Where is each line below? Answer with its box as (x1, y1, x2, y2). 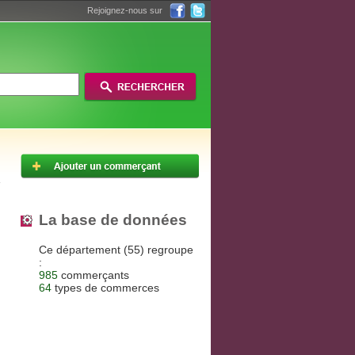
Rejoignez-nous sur (87, 6, 162, 15)
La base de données (39, 211, 187, 228)
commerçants (58, 269, 129, 282)
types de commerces (52, 281, 159, 295)
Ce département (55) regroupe (39, 243, 193, 257)
